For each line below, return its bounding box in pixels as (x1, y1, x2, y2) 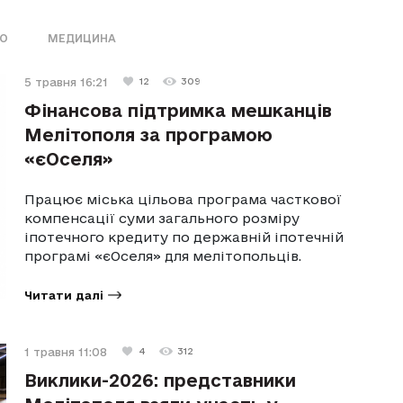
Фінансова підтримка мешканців (24, 100, 333, 121)
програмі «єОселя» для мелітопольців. (24, 247, 302, 264)
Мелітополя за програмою (24, 124, 273, 145)
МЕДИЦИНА (48, 31, 116, 44)
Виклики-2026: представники (24, 370, 297, 390)
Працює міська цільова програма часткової (24, 191, 343, 207)
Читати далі (24, 288, 104, 301)
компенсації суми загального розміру (24, 210, 300, 226)
